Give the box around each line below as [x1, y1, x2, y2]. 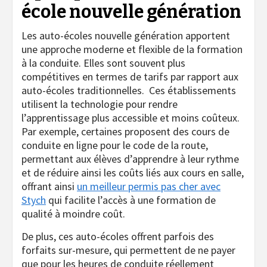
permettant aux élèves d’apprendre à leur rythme [21, 152, 239, 166]
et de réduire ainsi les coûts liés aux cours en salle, [21, 166, 244, 180]
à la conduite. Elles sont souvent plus [21, 56, 185, 70]
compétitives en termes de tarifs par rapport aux [21, 70, 238, 84]
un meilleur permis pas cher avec [77, 179, 221, 194]
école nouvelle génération [21, 1, 241, 23]
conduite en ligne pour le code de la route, [21, 138, 208, 153]
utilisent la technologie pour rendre [21, 97, 178, 111]
